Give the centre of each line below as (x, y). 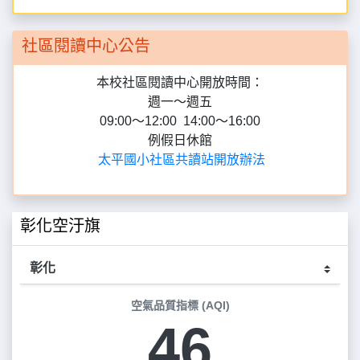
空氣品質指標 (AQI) (180, 255)
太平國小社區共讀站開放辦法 (182, 109)
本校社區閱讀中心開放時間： (180, 32)
